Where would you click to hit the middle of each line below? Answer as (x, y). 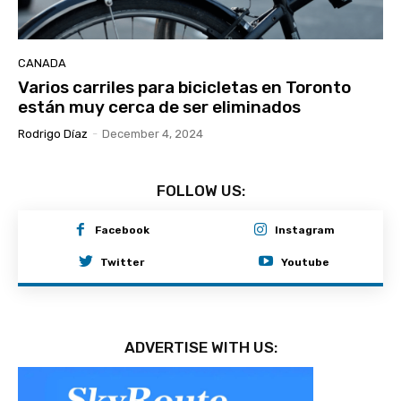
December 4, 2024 (153, 133)
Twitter (123, 262)
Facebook (123, 230)
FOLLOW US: (200, 190)
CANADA (42, 63)
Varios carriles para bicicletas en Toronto (184, 87)
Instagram (305, 230)
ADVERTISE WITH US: (200, 347)
